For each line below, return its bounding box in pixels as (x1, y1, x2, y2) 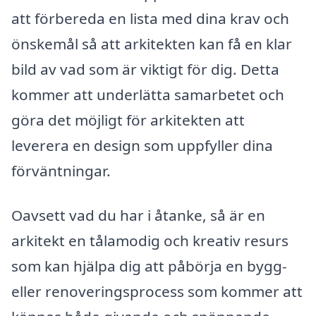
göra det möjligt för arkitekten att (11, 109, 245, 130)
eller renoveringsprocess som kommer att (11, 281, 303, 302)
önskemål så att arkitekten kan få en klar (11, 33, 292, 54)
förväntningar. (11, 160, 111, 181)
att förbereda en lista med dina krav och (11, 8, 289, 28)
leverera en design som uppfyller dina (11, 135, 273, 155)
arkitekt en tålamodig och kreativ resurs (11, 231, 288, 251)
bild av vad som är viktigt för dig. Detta (11, 59, 279, 79)
